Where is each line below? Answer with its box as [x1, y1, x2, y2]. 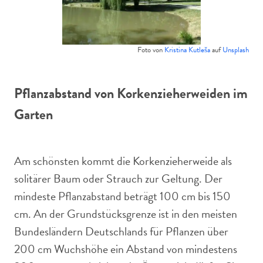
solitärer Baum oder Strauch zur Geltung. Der [14, 170, 222, 187]
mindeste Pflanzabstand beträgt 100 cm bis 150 [14, 187, 231, 205]
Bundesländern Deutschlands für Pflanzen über [14, 222, 228, 240]
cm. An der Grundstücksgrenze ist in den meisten [14, 205, 237, 222]
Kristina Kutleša [164, 44, 210, 56]
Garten [14, 104, 53, 125]
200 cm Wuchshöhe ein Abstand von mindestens [14, 240, 237, 258]
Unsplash [222, 44, 249, 56]
